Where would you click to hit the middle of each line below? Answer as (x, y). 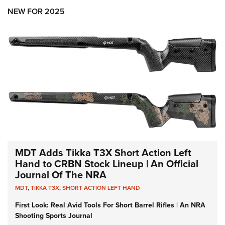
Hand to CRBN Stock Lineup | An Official (107, 163)
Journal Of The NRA (61, 175)
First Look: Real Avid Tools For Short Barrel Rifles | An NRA (110, 205)
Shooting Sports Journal (54, 215)
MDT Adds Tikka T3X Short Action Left (103, 152)
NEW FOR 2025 (36, 12)
